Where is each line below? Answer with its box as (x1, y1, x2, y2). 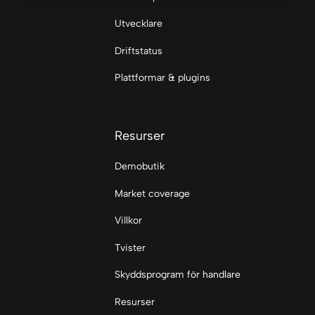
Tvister (114, 241, 146, 254)
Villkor (114, 214, 142, 227)
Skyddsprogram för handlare (114, 269, 240, 281)
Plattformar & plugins (114, 72, 210, 84)
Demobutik (114, 160, 165, 173)
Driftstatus (114, 44, 162, 57)
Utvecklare (114, 18, 162, 30)
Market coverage (114, 187, 190, 200)
